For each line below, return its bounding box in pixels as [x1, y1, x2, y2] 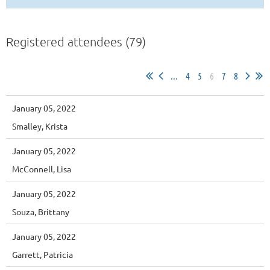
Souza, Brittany [12, 206, 69, 217]
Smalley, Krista [12, 121, 67, 131]
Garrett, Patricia [12, 249, 73, 260]
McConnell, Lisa [12, 163, 71, 174]
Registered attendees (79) [6, 34, 146, 49]
